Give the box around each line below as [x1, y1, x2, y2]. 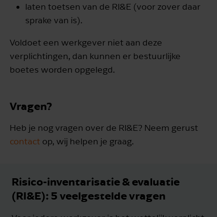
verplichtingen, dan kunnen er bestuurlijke [10, 51, 181, 62]
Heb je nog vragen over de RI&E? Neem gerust [10, 122, 198, 133]
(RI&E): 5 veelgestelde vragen [12, 188, 166, 202]
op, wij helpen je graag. [40, 136, 134, 146]
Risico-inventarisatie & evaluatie [12, 174, 180, 188]
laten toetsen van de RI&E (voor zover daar [25, 1, 201, 12]
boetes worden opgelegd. [10, 64, 115, 75]
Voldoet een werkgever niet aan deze [10, 37, 162, 48]
